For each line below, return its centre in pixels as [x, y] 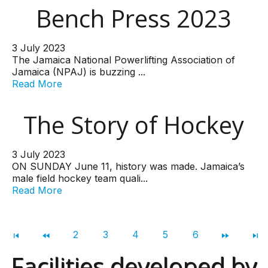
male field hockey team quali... [80, 178]
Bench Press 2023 [134, 18]
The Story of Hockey [134, 125]
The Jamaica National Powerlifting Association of [124, 60]
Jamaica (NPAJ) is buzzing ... [79, 72]
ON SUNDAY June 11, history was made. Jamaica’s [128, 166]
